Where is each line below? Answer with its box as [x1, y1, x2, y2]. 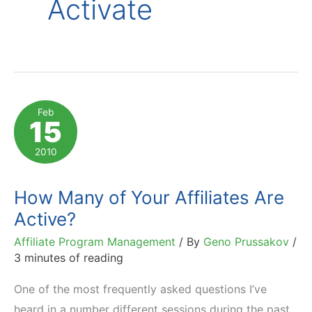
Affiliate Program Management [14, 234, 175, 249]
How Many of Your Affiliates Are [14, 187, 284, 209]
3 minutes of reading [14, 250, 123, 265]
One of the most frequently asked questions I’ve [14, 281, 267, 296]
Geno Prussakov [203, 234, 292, 249]
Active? [14, 208, 76, 231]
